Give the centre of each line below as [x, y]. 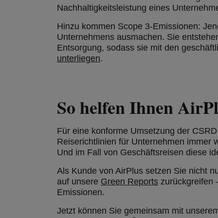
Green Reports [129, 182]
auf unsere [79, 182]
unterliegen [79, 58]
